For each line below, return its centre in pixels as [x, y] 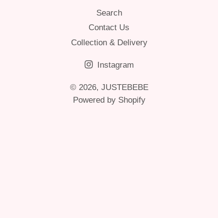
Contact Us [109, 28]
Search [109, 13]
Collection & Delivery [109, 42]
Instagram [114, 65]
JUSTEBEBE [125, 87]
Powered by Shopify [109, 100]
